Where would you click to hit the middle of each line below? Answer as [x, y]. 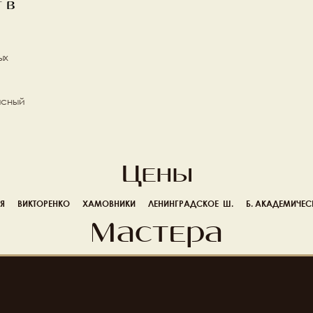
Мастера [156, 234]
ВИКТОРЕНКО [44, 203]
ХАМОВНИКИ [109, 203]
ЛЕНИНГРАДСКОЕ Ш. [191, 203]
